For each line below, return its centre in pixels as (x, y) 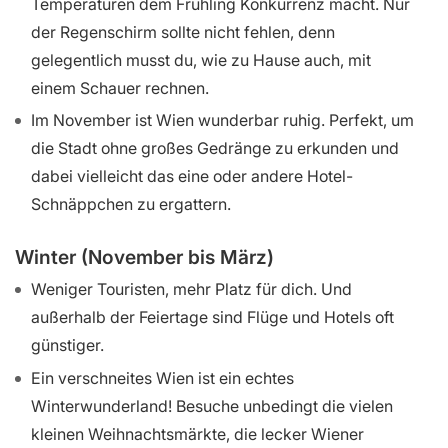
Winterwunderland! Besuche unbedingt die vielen (212, 405)
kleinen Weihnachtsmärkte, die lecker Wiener (197, 433)
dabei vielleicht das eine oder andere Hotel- (192, 176)
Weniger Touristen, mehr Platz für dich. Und (191, 288)
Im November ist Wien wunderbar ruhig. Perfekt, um (222, 120)
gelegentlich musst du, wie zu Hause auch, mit (201, 59)
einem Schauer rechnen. (120, 87)
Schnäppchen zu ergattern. (131, 204)
